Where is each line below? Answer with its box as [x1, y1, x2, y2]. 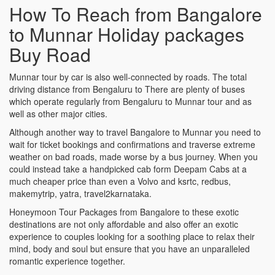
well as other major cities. [9, 107, 107, 120]
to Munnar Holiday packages [9, 20, 244, 47]
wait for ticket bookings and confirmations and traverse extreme [9, 137, 255, 150]
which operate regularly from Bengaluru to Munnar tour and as [9, 95, 252, 107]
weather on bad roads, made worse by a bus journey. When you [9, 150, 258, 163]
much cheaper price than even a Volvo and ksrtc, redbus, [9, 174, 231, 187]
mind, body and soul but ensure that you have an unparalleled [9, 242, 250, 255]
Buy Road [9, 41, 91, 68]
